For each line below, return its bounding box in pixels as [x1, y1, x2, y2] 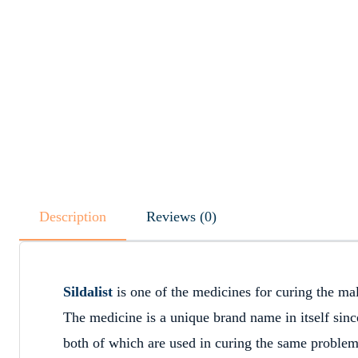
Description [39, 209, 106, 225]
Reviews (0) [200, 209, 217, 225]
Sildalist [63, 284, 113, 300]
